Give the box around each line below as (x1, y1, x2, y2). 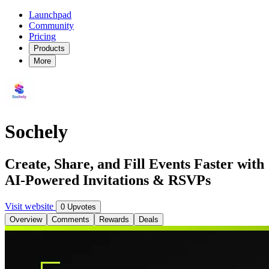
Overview (10, 214, 42, 224)
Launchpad (29, 10, 71, 20)
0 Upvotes (61, 202, 96, 211)
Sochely (5, 121, 68, 143)
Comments (52, 214, 89, 224)
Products (34, 44, 65, 53)
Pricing (29, 31, 56, 41)
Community (29, 20, 74, 31)
